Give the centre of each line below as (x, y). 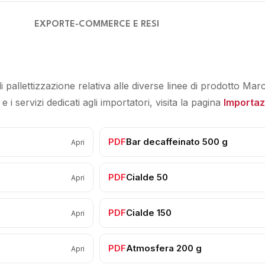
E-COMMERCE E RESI (114, 25)
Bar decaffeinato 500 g (177, 142)
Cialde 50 (147, 177)
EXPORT (52, 25)
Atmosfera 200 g (164, 248)
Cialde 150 (149, 213)
